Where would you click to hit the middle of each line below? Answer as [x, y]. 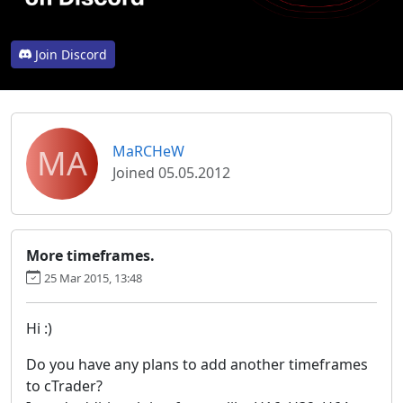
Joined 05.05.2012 [171, 172]
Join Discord [71, 54]
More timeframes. [90, 255]
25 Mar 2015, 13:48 [93, 278]
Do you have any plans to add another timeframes [197, 364]
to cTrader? [64, 385]
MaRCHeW [148, 151]
